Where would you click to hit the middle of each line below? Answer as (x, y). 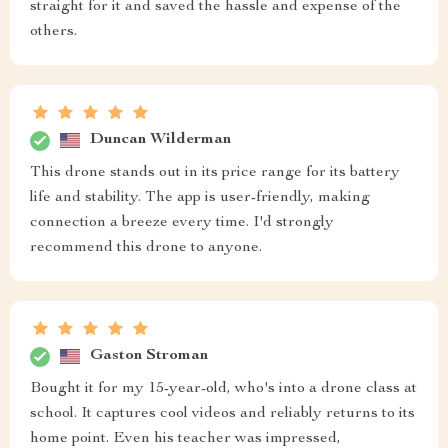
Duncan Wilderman (160, 140)
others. (53, 31)
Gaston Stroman (149, 356)
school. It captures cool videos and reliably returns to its (222, 413)
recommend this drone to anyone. (146, 247)
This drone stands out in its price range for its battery (215, 172)
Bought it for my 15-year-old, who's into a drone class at (223, 388)
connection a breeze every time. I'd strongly (182, 222)
